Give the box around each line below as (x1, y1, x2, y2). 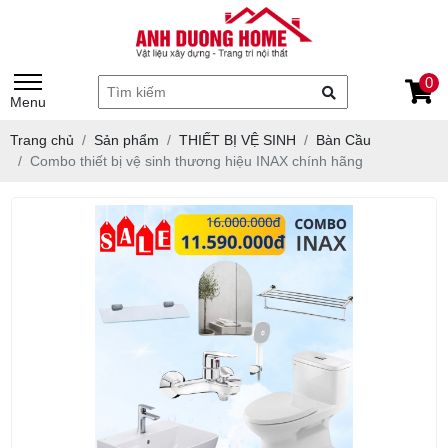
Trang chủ (10, 131, 74, 148)
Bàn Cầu (316, 131, 371, 148)
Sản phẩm (94, 131, 159, 148)
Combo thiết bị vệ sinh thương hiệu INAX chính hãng (30, 152, 363, 169)
